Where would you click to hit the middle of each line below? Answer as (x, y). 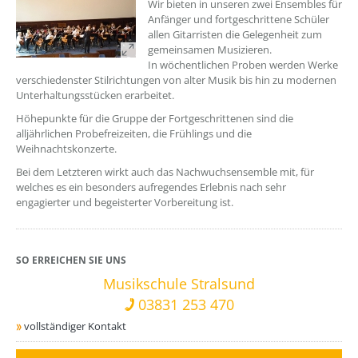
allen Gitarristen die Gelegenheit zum (235, 34)
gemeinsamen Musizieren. (210, 50)
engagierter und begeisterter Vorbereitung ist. (125, 202)
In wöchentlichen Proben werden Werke (243, 65)
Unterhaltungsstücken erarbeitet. (95, 95)
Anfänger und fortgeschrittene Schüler (239, 19)
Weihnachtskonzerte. (68, 149)
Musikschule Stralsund (179, 284)
